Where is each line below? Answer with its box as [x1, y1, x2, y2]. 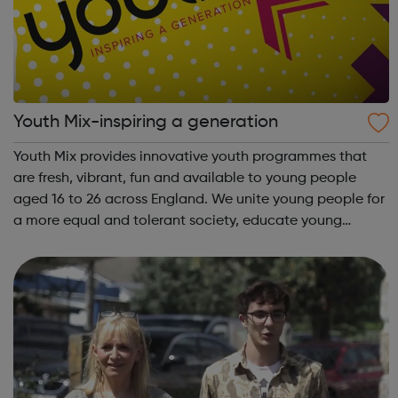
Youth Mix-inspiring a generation [13, 113, 279, 131]
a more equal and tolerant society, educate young [13, 213, 343, 228]
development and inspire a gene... [13, 256, 235, 271]
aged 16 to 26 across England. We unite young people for [13, 192, 212, 207]
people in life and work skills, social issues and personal [13, 235, 374, 250]
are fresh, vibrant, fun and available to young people [13, 171, 357, 186]
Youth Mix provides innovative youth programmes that [13, 149, 368, 164]
